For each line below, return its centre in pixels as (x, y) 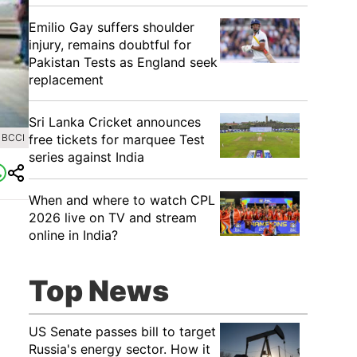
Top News (99, 291)
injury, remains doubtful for (110, 45)
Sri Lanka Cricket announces (115, 122)
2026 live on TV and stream (113, 218)
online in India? (73, 235)
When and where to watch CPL (122, 200)
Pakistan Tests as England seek (123, 62)
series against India (86, 157)
